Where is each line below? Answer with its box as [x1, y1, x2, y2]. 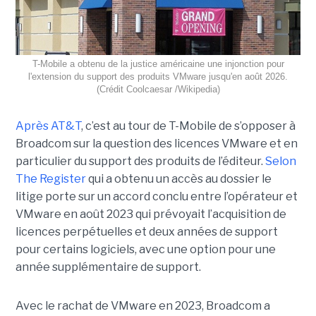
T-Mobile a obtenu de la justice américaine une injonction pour [32, 59, 284, 70]
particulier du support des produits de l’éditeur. [15, 154, 265, 169]
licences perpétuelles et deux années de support [15, 225, 278, 239]
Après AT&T [15, 119, 81, 133]
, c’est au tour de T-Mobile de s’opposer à [80, 119, 296, 133]
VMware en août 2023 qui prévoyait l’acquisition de [15, 207, 286, 221]
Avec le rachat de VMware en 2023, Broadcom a [15, 299, 270, 313]
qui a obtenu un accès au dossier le [85, 172, 272, 186]
